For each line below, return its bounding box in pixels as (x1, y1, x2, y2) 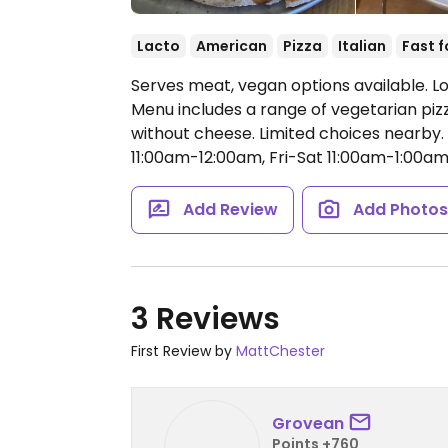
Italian (338, 36, 386, 56)
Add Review (182, 198, 278, 221)
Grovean (272, 411, 344, 435)
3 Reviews (131, 298, 280, 340)
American (196, 36, 267, 56)
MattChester (236, 341, 325, 361)
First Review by (131, 341, 236, 361)
